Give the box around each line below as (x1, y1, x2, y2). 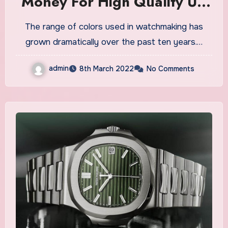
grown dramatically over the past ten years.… (25, 36, 203, 47)
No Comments (147, 64, 194, 73)
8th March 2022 (79, 64, 134, 73)
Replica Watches (59, 9, 169, 31)
